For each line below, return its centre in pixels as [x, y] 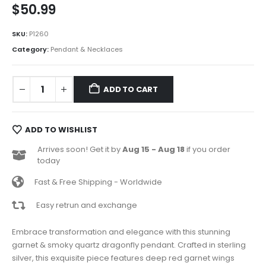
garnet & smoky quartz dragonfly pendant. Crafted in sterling [129, 245]
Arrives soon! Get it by [80, 150]
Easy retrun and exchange [87, 205]
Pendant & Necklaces [87, 50]
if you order [208, 150]
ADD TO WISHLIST [61, 129]
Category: [31, 50]
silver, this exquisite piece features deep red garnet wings [123, 258]
